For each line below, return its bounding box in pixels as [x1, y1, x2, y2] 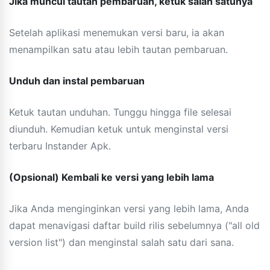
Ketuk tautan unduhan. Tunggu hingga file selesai [9, 105, 231, 118]
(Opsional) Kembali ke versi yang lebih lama [9, 171, 214, 183]
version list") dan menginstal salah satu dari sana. [9, 236, 234, 248]
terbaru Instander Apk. [9, 139, 111, 152]
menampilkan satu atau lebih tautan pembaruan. [9, 43, 228, 55]
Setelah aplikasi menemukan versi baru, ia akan [9, 26, 224, 39]
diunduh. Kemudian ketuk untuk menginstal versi [9, 122, 228, 135]
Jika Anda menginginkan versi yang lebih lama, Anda [9, 202, 249, 215]
